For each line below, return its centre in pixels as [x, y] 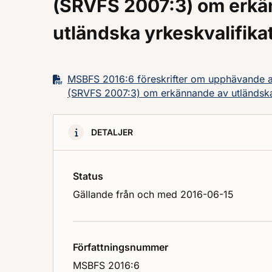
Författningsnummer [121, 247]
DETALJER [112, 132]
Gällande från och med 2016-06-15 [153, 195]
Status [88, 176]
